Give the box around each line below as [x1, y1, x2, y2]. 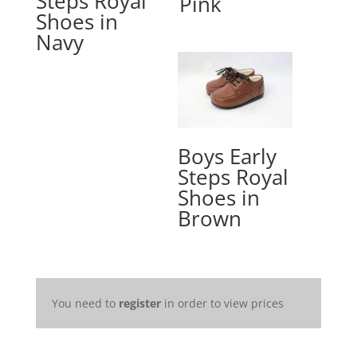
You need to [51, 295, 119, 311]
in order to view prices [160, 295, 284, 311]
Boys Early [178, 142, 277, 171]
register [118, 295, 161, 311]
